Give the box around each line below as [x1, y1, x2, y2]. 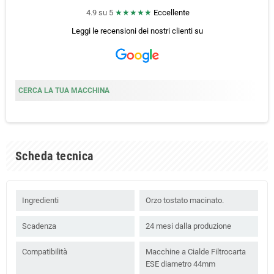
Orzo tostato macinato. [146, 195, 224, 205]
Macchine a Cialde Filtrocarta [146, 246, 246, 256]
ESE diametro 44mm [146, 259, 215, 268]
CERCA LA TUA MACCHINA [18, 86, 109, 95]
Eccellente [154, 7, 190, 17]
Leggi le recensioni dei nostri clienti [71, 26, 194, 35]
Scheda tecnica [15, 148, 94, 163]
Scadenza [22, 221, 56, 231]
